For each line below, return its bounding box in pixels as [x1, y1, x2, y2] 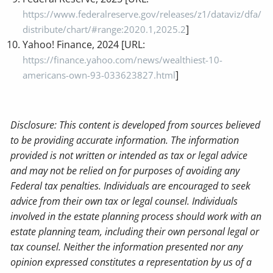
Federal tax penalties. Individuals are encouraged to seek [10, 179, 251, 193]
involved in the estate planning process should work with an [10, 209, 262, 223]
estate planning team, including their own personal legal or [10, 224, 260, 238]
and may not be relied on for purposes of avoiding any [10, 163, 240, 177]
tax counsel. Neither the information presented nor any [10, 239, 243, 253]
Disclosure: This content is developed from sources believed [10, 118, 261, 132]
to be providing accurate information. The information [10, 133, 239, 147]
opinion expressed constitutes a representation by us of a [10, 255, 252, 269]
